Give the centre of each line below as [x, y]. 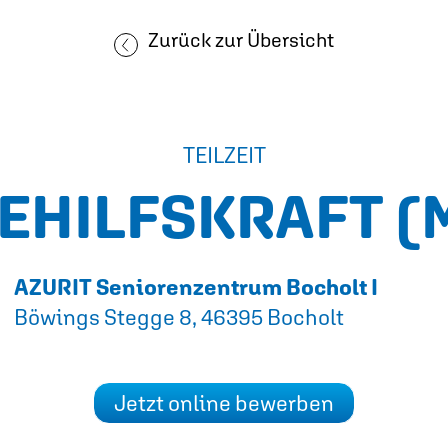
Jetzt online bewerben [224, 403]
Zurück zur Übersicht [241, 39]
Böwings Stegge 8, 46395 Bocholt [179, 317]
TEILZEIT [224, 155]
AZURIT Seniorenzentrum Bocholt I [196, 287]
